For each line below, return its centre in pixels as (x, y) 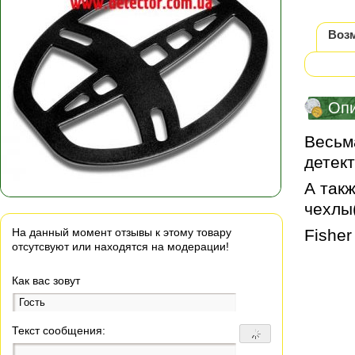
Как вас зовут (46, 281)
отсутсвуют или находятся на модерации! (120, 246)
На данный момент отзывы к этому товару (122, 232)
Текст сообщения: (59, 330)
